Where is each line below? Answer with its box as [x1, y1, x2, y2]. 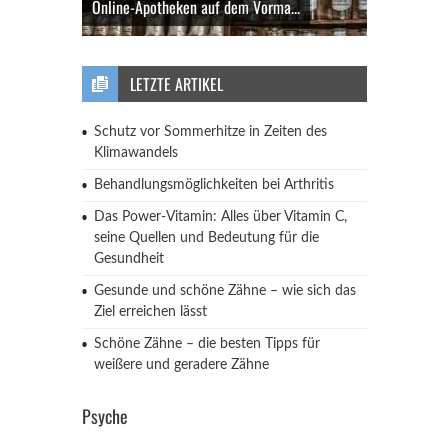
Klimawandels [93, 146, 178, 160]
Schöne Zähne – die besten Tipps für [93, 337, 320, 351]
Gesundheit [93, 252, 164, 266]
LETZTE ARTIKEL [129, 72, 223, 96]
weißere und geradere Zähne [93, 358, 269, 372]
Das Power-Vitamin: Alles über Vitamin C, [93, 210, 347, 224]
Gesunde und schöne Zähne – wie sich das [93, 284, 356, 298]
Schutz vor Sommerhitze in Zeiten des [93, 125, 327, 139]
